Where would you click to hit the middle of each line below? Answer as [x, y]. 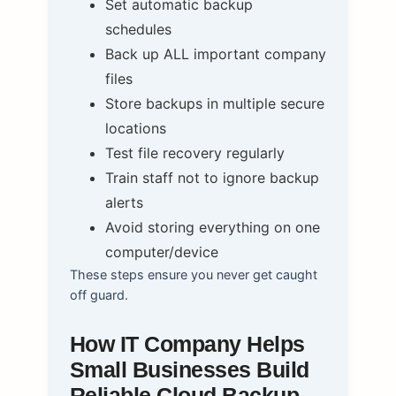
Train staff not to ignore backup [212, 178]
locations [135, 129]
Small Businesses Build [189, 370]
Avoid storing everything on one [212, 228]
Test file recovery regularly [194, 153]
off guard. [99, 295]
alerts [124, 203]
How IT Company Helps [187, 345]
